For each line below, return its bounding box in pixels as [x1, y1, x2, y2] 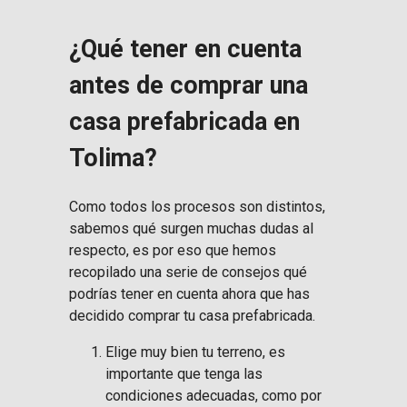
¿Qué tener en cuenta [69, 34, 302, 64]
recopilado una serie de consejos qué [69, 263, 307, 282]
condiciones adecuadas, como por [105, 387, 322, 405]
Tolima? [69, 143, 157, 173]
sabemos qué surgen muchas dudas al [69, 220, 313, 238]
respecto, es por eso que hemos [69, 242, 276, 260]
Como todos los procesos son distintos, [69, 198, 325, 216]
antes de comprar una [69, 70, 308, 100]
